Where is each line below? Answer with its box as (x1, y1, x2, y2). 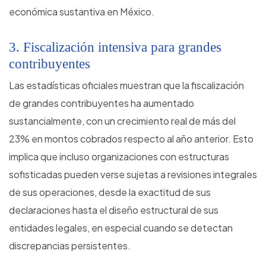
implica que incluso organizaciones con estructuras (9, 150, 229, 163)
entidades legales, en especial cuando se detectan (9, 221, 233, 235)
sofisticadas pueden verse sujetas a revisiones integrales (9, 168, 257, 181)
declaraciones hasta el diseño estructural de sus (9, 204, 218, 217)
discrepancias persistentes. (9, 239, 131, 252)
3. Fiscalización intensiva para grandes (9, 39, 221, 55)
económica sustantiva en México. (9, 5, 154, 18)
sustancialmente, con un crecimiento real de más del (9, 115, 236, 128)
